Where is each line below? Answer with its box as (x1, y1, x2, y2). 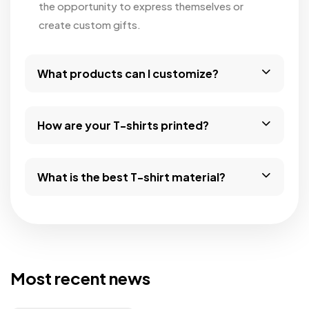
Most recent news (10, 268, 150, 289)
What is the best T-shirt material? (37, 169, 226, 184)
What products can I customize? (37, 66, 219, 81)
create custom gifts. (38, 17, 141, 31)
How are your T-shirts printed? (37, 117, 209, 132)
